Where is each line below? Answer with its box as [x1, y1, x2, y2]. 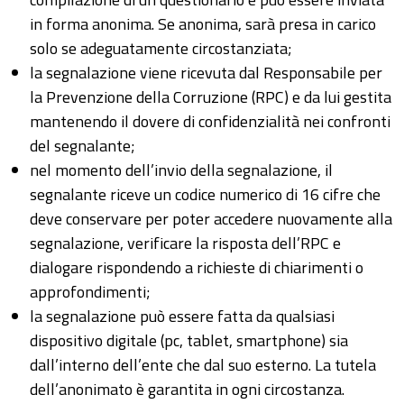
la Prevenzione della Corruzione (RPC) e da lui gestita [30, 85, 391, 110]
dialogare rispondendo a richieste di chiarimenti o [30, 255, 363, 280]
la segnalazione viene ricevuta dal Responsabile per [30, 60, 382, 86]
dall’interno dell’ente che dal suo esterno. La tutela [30, 353, 376, 378]
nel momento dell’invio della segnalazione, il [30, 158, 333, 183]
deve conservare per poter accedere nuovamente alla [30, 207, 392, 232]
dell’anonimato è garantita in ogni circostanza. [30, 377, 344, 402]
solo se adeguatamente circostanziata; [30, 36, 292, 61]
